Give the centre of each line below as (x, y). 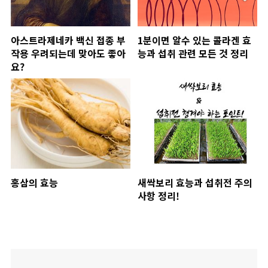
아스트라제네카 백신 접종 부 (68, 40)
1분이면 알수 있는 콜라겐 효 (194, 40)
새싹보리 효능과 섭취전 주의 (195, 183)
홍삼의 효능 (34, 183)
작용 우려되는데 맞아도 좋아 (68, 53)
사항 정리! (158, 196)
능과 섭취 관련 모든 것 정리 (193, 53)
